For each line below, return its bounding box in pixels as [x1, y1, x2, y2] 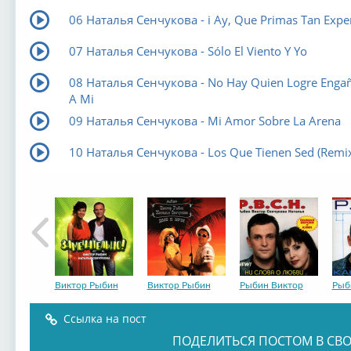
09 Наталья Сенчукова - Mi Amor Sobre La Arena [68, 112, 341, 128]
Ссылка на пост [63, 310, 147, 326]
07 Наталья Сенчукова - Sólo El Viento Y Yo [68, 42, 307, 59]
